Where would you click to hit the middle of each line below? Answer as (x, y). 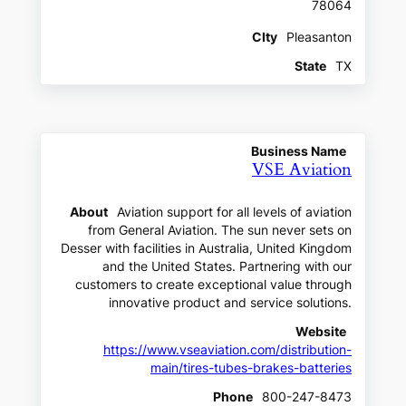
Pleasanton (319, 37)
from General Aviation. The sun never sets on (220, 230)
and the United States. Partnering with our (227, 266)
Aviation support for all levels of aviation (235, 212)
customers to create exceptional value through (214, 284)
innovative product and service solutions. (231, 302)
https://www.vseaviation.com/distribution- (228, 349)
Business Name (299, 151)
